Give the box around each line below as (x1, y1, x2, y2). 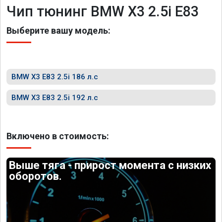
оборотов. (9, 170, 62, 182)
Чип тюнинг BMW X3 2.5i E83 (6, 3, 199, 20)
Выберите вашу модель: (6, 25, 111, 36)
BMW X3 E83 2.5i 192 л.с (11, 93, 98, 102)
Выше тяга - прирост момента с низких (9, 159, 212, 171)
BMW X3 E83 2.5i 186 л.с (11, 72, 98, 81)
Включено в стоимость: (6, 131, 109, 141)
